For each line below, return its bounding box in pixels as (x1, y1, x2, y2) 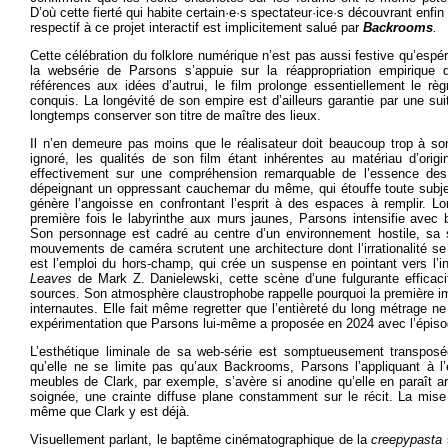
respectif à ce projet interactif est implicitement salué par (30, 20, 363, 35)
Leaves (30, 271, 78, 286)
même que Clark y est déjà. (30, 404, 190, 419)
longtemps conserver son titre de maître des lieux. (30, 108, 321, 123)
